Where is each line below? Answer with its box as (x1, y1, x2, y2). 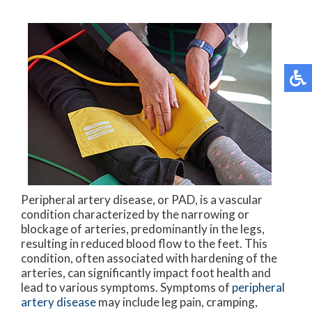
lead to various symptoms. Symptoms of (21, 280, 232, 295)
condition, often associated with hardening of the (21, 251, 277, 266)
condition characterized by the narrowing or (21, 207, 249, 222)
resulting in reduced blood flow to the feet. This (21, 236, 267, 251)
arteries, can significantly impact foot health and (21, 265, 271, 281)
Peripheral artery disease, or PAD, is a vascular (21, 192, 263, 208)
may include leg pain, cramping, (96, 295, 258, 310)
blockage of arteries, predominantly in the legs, (21, 221, 265, 237)
